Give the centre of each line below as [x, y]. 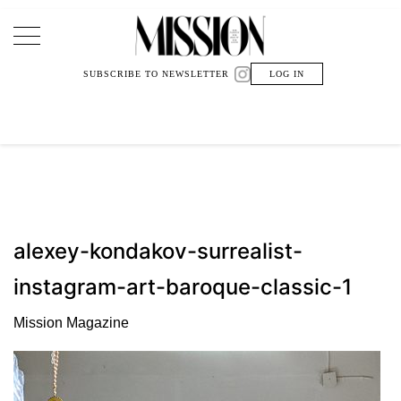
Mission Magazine [71, 322]
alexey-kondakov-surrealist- [158, 251]
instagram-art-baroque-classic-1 [183, 286]
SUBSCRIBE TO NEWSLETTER [156, 74]
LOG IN [287, 74]
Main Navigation [114, 51]
